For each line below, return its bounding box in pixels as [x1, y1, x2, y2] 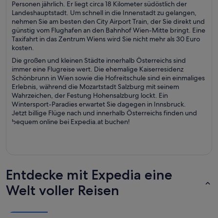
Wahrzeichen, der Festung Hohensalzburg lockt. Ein [12, 91, 168, 100]
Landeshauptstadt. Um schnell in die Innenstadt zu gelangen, [12, 8, 197, 17]
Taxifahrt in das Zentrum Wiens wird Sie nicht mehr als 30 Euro [12, 35, 200, 43]
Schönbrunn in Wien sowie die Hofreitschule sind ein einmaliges [12, 73, 205, 82]
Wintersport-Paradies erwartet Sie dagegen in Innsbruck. [12, 100, 186, 109]
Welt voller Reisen [6, 182, 119, 199]
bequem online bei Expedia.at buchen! [12, 117, 130, 126]
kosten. [12, 43, 34, 52]
